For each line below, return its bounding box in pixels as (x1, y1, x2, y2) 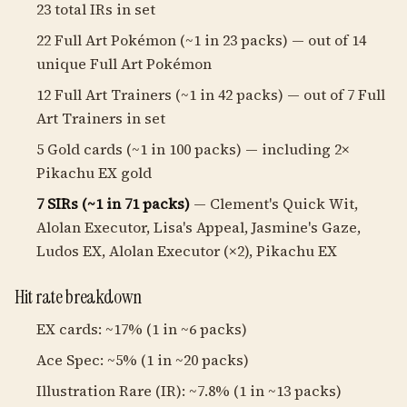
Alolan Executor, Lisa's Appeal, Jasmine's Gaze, (36, 217, 361, 237)
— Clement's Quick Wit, (190, 194, 358, 213)
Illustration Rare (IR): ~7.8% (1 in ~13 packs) (36, 381, 342, 401)
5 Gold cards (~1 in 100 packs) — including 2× (36, 139, 350, 159)
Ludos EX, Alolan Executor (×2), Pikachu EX (36, 241, 337, 261)
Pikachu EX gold (36, 163, 152, 183)
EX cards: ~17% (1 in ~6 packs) (36, 319, 247, 339)
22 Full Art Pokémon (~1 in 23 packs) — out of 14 (36, 30, 366, 50)
